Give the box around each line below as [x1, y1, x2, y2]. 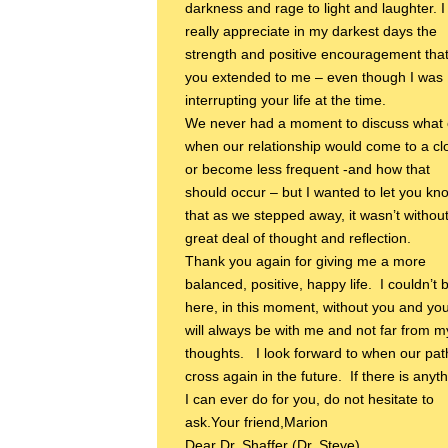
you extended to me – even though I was [185, 69, 443, 86]
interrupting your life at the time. [185, 92, 386, 109]
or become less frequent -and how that [185, 161, 430, 178]
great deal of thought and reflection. [185, 230, 411, 247]
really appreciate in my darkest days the [185, 23, 437, 40]
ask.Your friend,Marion [185, 414, 328, 431]
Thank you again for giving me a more [185, 253, 426, 270]
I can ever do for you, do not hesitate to [185, 391, 434, 408]
